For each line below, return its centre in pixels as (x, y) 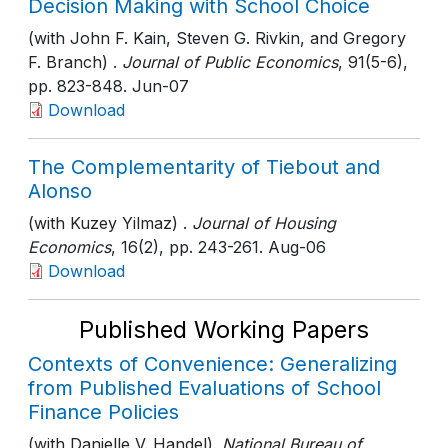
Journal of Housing (261, 223)
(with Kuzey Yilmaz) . (107, 223)
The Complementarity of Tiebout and (204, 167)
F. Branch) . (72, 62)
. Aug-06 (292, 247)
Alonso (60, 191)
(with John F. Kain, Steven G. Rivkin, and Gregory (217, 38)
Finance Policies (103, 412)
